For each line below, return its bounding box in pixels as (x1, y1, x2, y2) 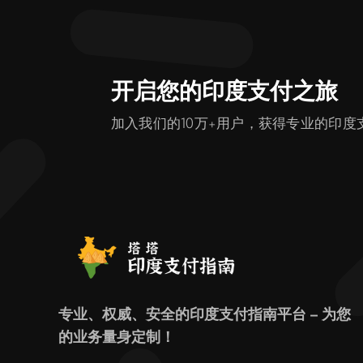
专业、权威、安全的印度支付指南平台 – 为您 (58, 304, 351, 323)
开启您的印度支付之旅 (110, 76, 338, 105)
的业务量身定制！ (58, 327, 175, 346)
